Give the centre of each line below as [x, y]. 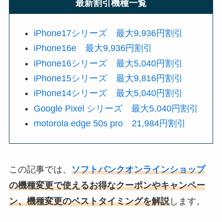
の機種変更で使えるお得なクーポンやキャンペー [107, 186]
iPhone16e [60, 48]
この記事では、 [40, 170]
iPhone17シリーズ [75, 33]
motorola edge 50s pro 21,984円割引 [110, 124]
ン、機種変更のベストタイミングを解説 [89, 201]
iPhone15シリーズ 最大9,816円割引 [109, 78]
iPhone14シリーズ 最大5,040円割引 [109, 93]
